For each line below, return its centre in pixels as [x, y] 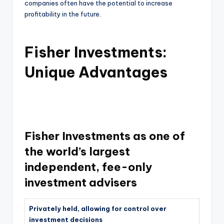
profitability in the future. [63, 14]
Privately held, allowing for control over [98, 209]
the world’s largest [77, 152]
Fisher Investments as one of [105, 136]
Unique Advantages [96, 72]
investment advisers [81, 183]
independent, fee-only [88, 167]
